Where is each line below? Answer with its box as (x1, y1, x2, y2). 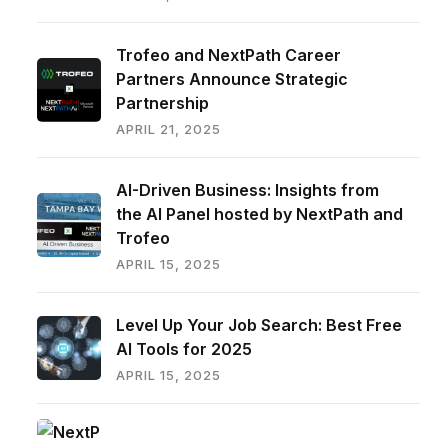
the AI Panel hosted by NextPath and (115, 204, 403, 225)
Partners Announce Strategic (115, 69, 348, 90)
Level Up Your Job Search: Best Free (115, 315, 402, 336)
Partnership (115, 93, 209, 114)
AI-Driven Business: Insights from (115, 180, 379, 201)
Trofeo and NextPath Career (115, 45, 341, 66)
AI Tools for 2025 (115, 339, 252, 360)
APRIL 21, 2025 (115, 121, 221, 138)
